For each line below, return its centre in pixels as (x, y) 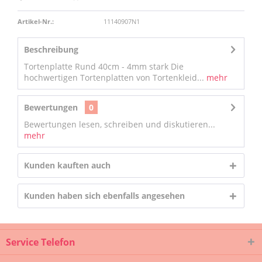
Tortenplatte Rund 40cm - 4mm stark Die (104, 66)
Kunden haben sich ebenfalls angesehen (104, 196)
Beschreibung (51, 49)
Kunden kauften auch (67, 165)
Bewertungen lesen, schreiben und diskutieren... (120, 124)
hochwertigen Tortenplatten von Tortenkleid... (114, 77)
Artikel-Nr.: (36, 21)
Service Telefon (41, 242)
